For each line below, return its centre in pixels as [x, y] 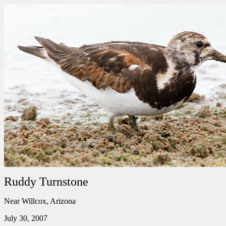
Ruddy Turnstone [46, 182]
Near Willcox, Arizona [40, 201]
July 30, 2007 [26, 218]
